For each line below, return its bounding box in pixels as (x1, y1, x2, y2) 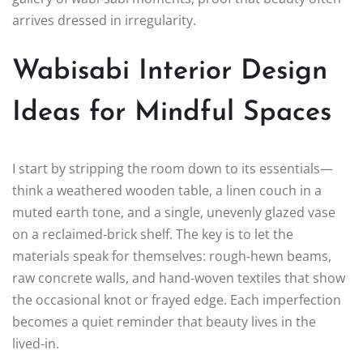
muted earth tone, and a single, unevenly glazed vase (12, 203, 335, 222)
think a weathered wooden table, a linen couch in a (12, 181, 322, 200)
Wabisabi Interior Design (12, 58, 327, 87)
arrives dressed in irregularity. (12, 11, 196, 30)
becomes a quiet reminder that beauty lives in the (12, 313, 316, 331)
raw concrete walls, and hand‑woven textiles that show (12, 269, 345, 288)
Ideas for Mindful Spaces (12, 99, 331, 128)
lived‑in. (12, 335, 59, 353)
